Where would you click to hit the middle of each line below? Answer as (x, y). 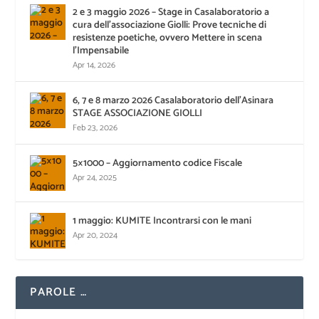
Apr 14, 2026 (94, 65)
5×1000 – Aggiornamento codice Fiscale (158, 163)
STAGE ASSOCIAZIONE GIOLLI (138, 113)
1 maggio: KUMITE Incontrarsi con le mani (162, 221)
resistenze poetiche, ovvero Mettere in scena (168, 38)
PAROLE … (59, 292)
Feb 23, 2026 (95, 127)
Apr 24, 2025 (95, 177)
